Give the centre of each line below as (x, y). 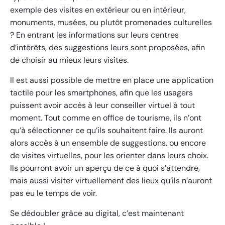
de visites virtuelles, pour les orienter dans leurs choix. (109, 155)
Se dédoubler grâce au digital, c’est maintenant (97, 213)
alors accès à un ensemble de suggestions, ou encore (108, 143)
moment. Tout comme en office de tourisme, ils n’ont (106, 118)
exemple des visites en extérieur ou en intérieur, (98, 10)
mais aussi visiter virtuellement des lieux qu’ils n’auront (111, 180)
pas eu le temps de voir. (53, 193)
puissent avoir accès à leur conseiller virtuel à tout (102, 105)
